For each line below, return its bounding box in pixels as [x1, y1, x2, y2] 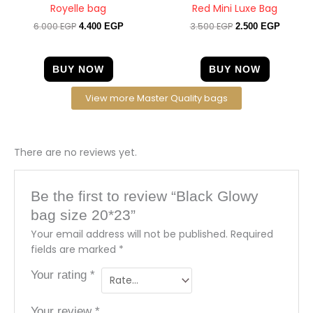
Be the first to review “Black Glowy [31, 187, 259, 205]
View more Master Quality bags [85, 92, 228, 105]
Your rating [31, 268, 91, 282]
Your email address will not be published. [31, 226, 228, 241]
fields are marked [31, 242, 119, 256]
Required [231, 226, 274, 241]
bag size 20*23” [31, 206, 136, 224]
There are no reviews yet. [14, 145, 137, 160]
